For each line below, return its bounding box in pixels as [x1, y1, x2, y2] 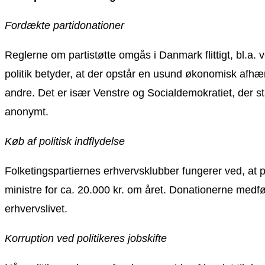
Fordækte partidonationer [5, 19, 124, 31]
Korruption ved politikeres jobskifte [5, 232, 167, 244]
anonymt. [5, 105, 49, 118]
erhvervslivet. [5, 202, 67, 215]
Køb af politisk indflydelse [5, 135, 125, 147]
